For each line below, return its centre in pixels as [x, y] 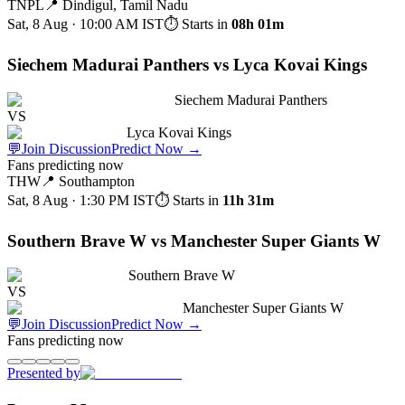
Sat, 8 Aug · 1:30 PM [68, 200]
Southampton [97, 181]
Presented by [44, 373]
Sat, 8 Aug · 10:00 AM [73, 24]
